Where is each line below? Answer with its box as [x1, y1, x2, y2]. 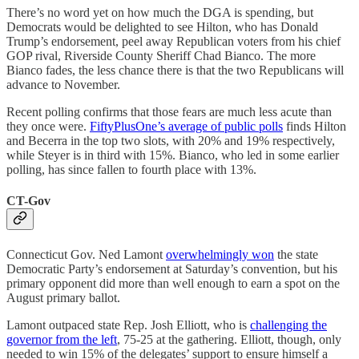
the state [274, 247, 318, 261]
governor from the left [6, 332, 117, 346]
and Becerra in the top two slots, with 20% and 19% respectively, [6, 134, 335, 148]
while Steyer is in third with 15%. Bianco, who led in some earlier [6, 148, 339, 163]
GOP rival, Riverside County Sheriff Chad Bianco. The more [6, 49, 316, 63]
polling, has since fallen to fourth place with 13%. [6, 163, 256, 177]
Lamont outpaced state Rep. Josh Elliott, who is [6, 317, 250, 332]
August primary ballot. [6, 290, 120, 305]
